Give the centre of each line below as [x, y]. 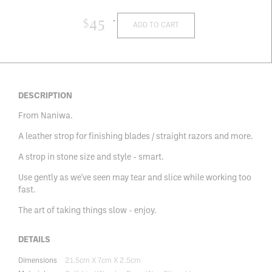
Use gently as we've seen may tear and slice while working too [135, 178]
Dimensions [39, 261]
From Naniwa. [46, 116]
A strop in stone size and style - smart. [91, 157]
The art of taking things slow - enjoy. [87, 211]
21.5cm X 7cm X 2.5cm [103, 261]
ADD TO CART [156, 26]
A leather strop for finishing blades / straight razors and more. [136, 137]
